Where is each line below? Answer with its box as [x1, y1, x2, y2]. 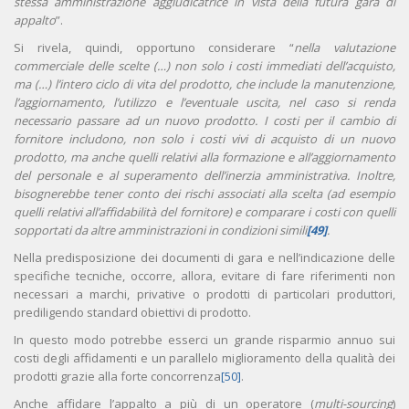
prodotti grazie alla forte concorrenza [14, 368, 221, 385]
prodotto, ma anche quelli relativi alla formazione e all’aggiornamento [14, 149, 395, 166]
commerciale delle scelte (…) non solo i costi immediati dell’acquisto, [14, 58, 395, 75]
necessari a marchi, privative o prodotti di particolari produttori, [14, 286, 395, 303]
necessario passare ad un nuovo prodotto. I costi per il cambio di [14, 112, 395, 130]
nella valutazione [294, 39, 396, 57]
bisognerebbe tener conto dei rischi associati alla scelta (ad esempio [14, 185, 395, 203]
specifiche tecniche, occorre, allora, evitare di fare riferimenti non [14, 267, 395, 285]
